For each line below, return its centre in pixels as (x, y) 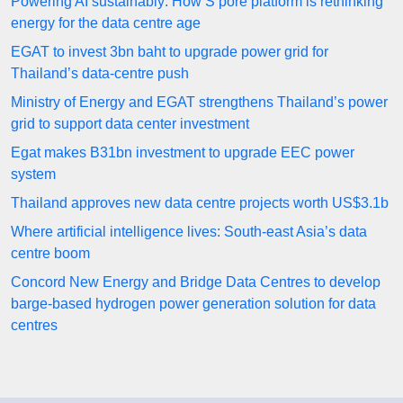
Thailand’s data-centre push (100, 74)
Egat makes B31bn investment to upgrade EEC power (183, 153)
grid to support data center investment (130, 124)
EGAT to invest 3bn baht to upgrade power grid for (170, 52)
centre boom (50, 254)
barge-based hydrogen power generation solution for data (193, 304)
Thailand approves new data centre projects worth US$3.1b (200, 203)
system (33, 175)
